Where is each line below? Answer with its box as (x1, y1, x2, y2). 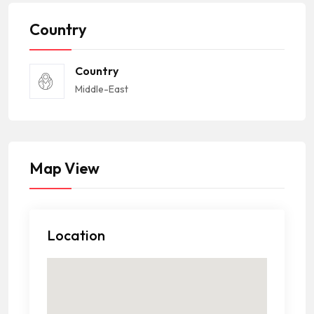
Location (47, 226, 105, 245)
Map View (29, 158, 100, 179)
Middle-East (75, 83, 128, 96)
